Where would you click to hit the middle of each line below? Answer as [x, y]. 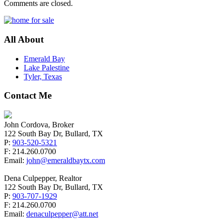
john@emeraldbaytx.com [66, 161]
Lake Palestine [47, 67]
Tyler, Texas [43, 76]
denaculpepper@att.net [62, 214]
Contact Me [28, 96]
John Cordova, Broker [39, 125]
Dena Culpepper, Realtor [43, 178]
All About [24, 39]
